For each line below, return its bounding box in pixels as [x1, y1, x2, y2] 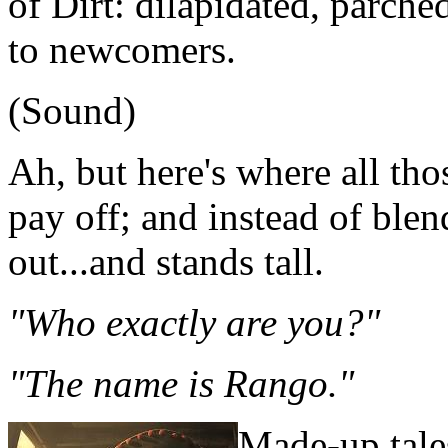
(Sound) [8, 89, 136, 133]
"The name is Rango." [8, 362, 354, 406]
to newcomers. [8, 28, 236, 72]
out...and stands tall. [8, 240, 324, 284]
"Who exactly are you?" [8, 301, 380, 345]
